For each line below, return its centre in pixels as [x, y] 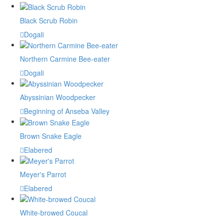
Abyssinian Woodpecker [58, 97]
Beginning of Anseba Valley [67, 111]
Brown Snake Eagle [51, 136]
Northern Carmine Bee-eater [65, 59]
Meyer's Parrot [43, 174]
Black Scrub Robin [49, 20]
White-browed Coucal [54, 213]
